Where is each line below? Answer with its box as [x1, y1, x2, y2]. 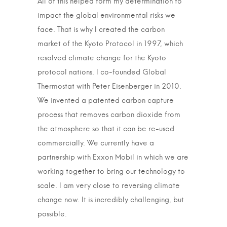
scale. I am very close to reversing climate [37, 182, 180, 190]
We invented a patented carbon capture [37, 97, 174, 104]
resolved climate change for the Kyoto [37, 55, 166, 62]
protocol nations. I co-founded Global [37, 69, 166, 76]
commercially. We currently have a [37, 140, 154, 147]
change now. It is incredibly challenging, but [37, 197, 184, 204]
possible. [37, 211, 67, 218]
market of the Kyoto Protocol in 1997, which [37, 41, 183, 48]
